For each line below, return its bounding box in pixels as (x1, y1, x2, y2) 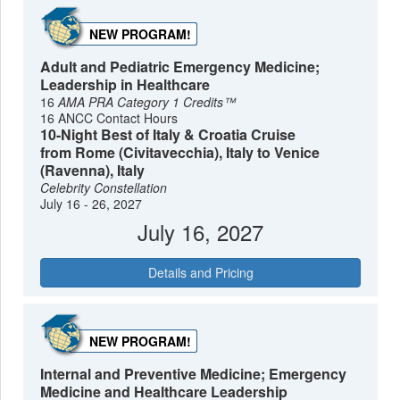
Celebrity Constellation (40, 179, 168, 197)
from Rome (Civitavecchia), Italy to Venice (40, 142, 321, 163)
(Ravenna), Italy (40, 160, 146, 181)
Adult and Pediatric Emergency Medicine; (40, 56, 321, 78)
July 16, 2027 (137, 216, 263, 248)
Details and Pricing (147, 263, 254, 282)
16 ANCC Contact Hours (40, 109, 179, 128)
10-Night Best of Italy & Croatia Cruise (40, 124, 296, 146)
